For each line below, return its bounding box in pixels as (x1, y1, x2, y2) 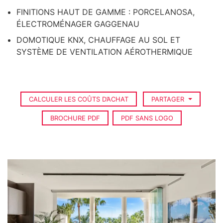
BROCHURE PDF (50, 114, 100, 122)
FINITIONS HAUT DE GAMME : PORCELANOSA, (16, 7, 195, 17)
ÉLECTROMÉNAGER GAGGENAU (16, 19, 139, 29)
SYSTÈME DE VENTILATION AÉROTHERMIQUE (16, 47, 193, 57)
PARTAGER (151, 95, 187, 103)
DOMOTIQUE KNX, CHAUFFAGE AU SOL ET (16, 35, 180, 45)
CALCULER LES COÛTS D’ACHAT (29, 95, 129, 103)
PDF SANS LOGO (120, 114, 173, 122)
